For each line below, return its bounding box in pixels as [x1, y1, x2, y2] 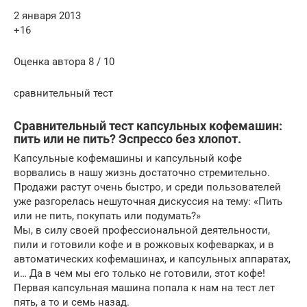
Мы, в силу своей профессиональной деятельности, [14, 223, 270, 236]
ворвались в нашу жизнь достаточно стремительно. [14, 166, 270, 179]
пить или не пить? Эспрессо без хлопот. [14, 131, 241, 146]
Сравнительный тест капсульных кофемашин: [14, 118, 282, 133]
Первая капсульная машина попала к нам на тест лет [14, 281, 275, 294]
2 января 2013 [14, 9, 81, 22]
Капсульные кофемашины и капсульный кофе [14, 151, 242, 164]
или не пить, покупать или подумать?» [14, 209, 201, 222]
